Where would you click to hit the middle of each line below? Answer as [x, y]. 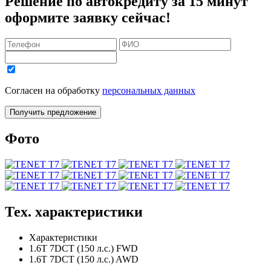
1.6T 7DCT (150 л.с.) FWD [83, 248]
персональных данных [149, 90]
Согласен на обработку [54, 90]
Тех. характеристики [74, 211]
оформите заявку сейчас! [88, 18]
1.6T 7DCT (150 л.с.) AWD [84, 259]
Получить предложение [53, 112]
